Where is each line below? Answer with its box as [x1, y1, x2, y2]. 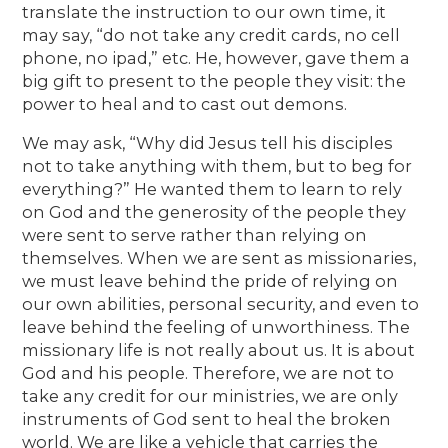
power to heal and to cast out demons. [22, 93, 348, 114]
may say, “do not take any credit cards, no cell [22, 24, 401, 45]
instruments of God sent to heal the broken [22, 408, 392, 429]
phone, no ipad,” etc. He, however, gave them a [22, 47, 411, 68]
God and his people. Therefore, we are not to [22, 362, 395, 383]
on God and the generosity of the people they [22, 201, 407, 222]
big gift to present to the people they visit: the [22, 70, 407, 91]
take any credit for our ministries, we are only [22, 385, 399, 406]
